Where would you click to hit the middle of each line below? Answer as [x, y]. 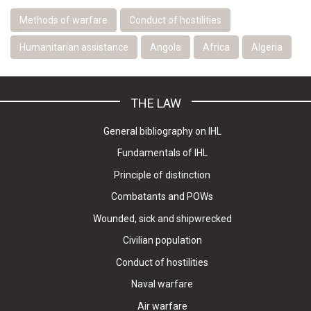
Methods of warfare [64, 20]
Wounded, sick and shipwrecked [162, 218]
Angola [166, 47]
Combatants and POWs [162, 197]
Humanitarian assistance [74, 47]
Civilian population [162, 241]
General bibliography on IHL [162, 131]
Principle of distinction [162, 175]
